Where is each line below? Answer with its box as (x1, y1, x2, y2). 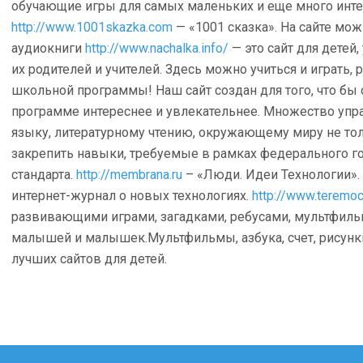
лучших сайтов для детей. (11, 251, 167, 267)
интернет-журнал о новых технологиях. (11, 188, 252, 203)
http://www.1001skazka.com (11, 19, 173, 35)
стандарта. (11, 167, 76, 182)
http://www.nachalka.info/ (85, 41, 228, 56)
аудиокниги (11, 41, 85, 56)
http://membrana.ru (76, 167, 182, 182)
